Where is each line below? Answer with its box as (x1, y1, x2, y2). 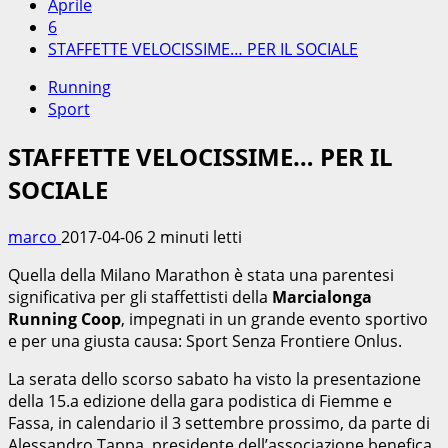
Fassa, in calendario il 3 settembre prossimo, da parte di (8, 411, 430, 434)
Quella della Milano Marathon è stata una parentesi (8, 263, 394, 286)
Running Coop (8, 307, 121, 330)
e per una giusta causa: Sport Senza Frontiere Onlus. (8, 329, 402, 352)
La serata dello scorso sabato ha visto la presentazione (8, 367, 421, 390)
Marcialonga (272, 285, 372, 308)
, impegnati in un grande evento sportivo (121, 307, 428, 330)
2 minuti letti (147, 225, 242, 248)
